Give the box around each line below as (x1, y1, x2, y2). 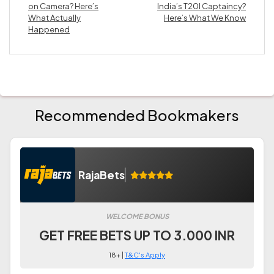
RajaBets (78, 168, 125, 182)
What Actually (28, 13, 81, 23)
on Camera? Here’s (28, 1, 98, 11)
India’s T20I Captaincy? (157, 1, 246, 11)
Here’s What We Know (164, 13, 246, 23)
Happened (28, 24, 70, 34)
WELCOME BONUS (105, 212, 169, 220)
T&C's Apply (125, 251, 165, 259)
